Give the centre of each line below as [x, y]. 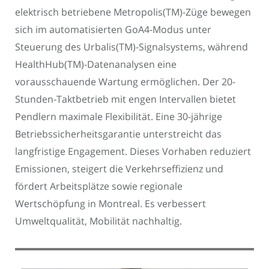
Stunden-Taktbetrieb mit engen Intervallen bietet [125, 99]
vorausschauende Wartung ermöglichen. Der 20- [125, 81]
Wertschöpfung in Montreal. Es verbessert [110, 203]
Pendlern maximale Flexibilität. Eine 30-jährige [119, 116]
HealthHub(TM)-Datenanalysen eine [96, 64]
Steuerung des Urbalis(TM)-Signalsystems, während [131, 47]
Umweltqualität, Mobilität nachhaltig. [98, 221]
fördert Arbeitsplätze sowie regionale [99, 186]
